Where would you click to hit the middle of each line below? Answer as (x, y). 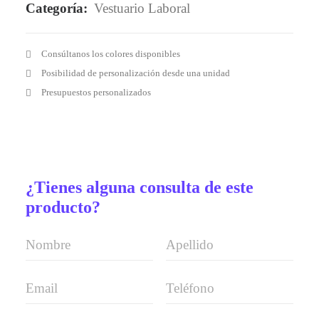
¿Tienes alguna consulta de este (140, 187)
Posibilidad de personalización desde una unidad (135, 73)
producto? (63, 207)
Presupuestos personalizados (96, 92)
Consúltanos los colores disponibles (110, 54)
